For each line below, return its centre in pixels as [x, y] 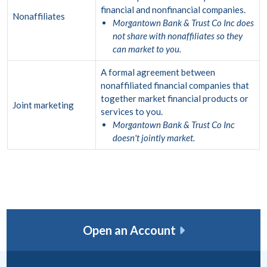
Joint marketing [43, 105]
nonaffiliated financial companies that [175, 85]
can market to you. [147, 49]
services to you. [132, 111]
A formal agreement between [158, 72]
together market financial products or [175, 98]
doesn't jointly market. [154, 138]
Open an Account [129, 230]
